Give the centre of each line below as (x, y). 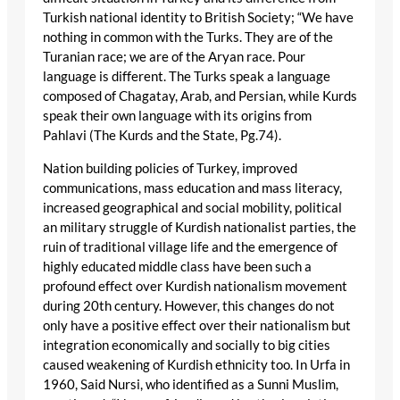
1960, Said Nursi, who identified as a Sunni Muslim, (191, 384)
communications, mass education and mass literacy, (192, 187)
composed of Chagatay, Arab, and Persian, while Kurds (200, 96)
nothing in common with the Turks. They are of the (188, 37)
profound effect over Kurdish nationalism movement (195, 286)
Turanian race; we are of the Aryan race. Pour (174, 57)
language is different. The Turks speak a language (187, 77)
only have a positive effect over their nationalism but (197, 325)
